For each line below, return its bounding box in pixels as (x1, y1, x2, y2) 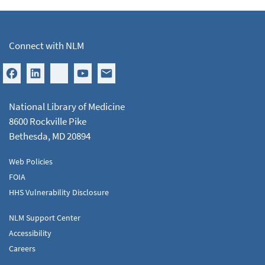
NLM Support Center (9, 212, 80, 223)
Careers (9, 243, 35, 254)
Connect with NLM (9, 38, 84, 52)
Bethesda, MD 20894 (9, 129, 91, 143)
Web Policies (9, 156, 53, 167)
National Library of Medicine (9, 99, 125, 113)
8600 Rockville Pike (9, 114, 86, 128)
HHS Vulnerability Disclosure (9, 186, 109, 198)
